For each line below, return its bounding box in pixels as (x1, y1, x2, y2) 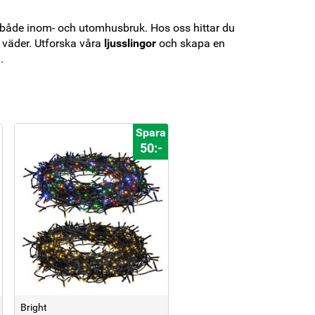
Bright (20, 301, 47, 313)
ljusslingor (104, 36, 159, 50)
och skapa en (159, 36, 225, 50)
